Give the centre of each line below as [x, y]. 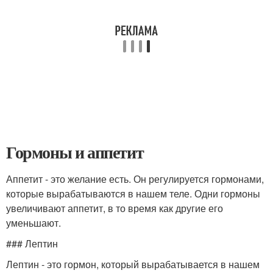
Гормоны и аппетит [75, 152]
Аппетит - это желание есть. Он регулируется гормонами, [135, 179]
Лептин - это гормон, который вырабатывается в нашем [133, 264]
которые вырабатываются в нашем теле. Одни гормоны [133, 193]
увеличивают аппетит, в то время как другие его [115, 208]
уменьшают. [34, 223]
